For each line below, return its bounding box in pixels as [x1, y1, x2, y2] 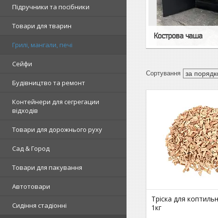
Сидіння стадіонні [12, 200, 67, 210]
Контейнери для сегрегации [12, 97, 99, 106]
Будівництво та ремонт [12, 78, 85, 87]
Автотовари [12, 182, 50, 191]
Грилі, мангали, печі [12, 40, 73, 49]
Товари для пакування [12, 163, 82, 172]
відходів [12, 106, 38, 115]
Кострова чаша [154, 31, 203, 40]
